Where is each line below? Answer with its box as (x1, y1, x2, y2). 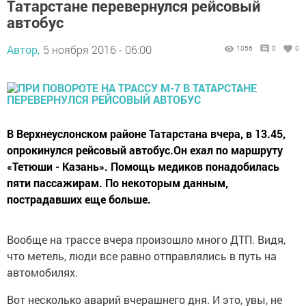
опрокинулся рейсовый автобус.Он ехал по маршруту (7, 143, 283, 157)
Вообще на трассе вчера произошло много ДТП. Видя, (7, 232, 286, 247)
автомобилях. (7, 265, 78, 279)
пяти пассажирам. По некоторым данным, (7, 176, 228, 190)
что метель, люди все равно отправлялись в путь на (7, 249, 277, 263)
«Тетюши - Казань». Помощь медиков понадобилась (7, 159, 279, 173)
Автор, (7, 42, 40, 57)
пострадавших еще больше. (7, 192, 151, 206)
